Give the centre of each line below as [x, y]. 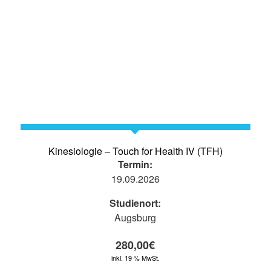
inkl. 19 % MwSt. [135, 258]
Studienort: [135, 203]
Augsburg [135, 218]
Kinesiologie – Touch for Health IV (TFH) [135, 151]
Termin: [135, 165]
